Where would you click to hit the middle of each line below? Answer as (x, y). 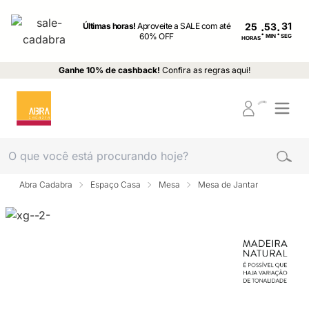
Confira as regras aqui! (206, 70)
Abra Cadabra (46, 185)
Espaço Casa (116, 185)
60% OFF (157, 36)
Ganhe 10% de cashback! (109, 70)
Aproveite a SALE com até (184, 26)
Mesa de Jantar (228, 185)
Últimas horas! (110, 26)
